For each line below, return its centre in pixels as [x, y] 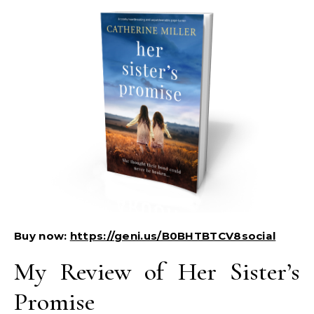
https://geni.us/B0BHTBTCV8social [173, 236]
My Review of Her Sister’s [157, 272]
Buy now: [42, 236]
